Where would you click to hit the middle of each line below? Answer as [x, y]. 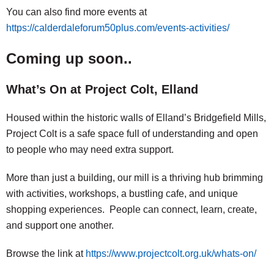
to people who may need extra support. [90, 150]
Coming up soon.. [69, 58]
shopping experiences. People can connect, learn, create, [131, 209]
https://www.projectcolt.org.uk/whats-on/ [171, 254]
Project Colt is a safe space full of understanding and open [132, 134]
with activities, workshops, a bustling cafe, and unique [122, 194]
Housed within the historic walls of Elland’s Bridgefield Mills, [136, 118]
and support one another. [60, 225]
